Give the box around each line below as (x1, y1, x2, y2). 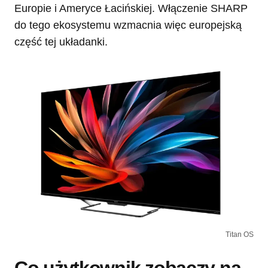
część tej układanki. (14, 35, 108, 48)
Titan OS (226, 230, 254, 239)
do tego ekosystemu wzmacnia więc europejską (14, 19, 242, 31)
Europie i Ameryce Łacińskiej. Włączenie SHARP (14, 2, 248, 14)
